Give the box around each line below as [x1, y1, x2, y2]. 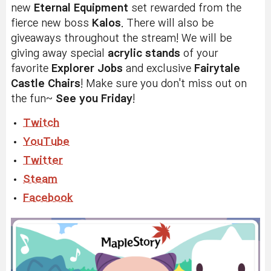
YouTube [23, 137, 70, 148]
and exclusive [126, 64, 194, 74]
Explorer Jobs [51, 64, 126, 74]
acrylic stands [108, 48, 180, 59]
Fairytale [194, 64, 240, 74]
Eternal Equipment [34, 3, 128, 14]
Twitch [23, 118, 59, 129]
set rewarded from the [128, 3, 241, 14]
